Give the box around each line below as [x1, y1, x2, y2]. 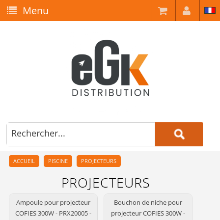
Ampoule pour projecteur [16, 198, 90, 207]
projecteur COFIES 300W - [110, 209, 185, 218]
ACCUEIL [13, 157, 35, 165]
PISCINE [48, 157, 68, 165]
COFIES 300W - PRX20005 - [15, 209, 91, 218]
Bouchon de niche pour [113, 198, 182, 207]
